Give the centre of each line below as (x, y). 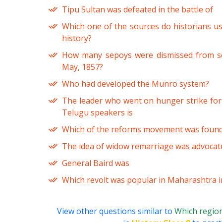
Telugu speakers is (97, 113)
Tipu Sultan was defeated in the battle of (138, 10)
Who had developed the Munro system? (136, 84)
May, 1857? (83, 67)
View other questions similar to (115, 211)
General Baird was (96, 163)
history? (77, 38)
